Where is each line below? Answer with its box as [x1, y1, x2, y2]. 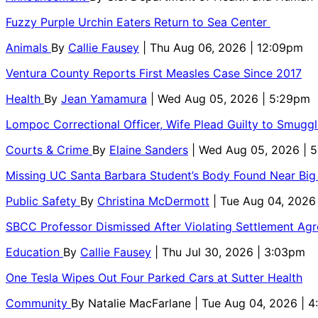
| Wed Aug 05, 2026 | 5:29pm [150, 92, 310, 106]
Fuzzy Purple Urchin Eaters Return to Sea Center [6, 15, 270, 30]
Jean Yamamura [61, 92, 147, 106]
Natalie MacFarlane [88, 296, 194, 311]
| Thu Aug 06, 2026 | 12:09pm [143, 40, 303, 55]
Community [6, 296, 71, 311]
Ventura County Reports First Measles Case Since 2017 [6, 66, 302, 81]
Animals [6, 40, 51, 55]
